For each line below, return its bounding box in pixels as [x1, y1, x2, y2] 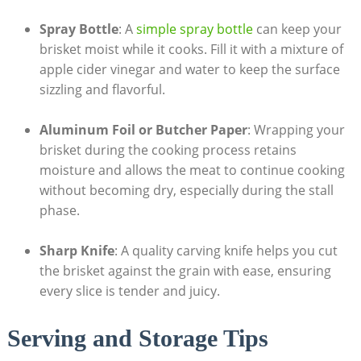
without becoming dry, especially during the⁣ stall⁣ [39, 180, 334, 199]
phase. [39, 201, 80, 219]
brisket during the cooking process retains [39, 140, 297, 159]
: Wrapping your [247, 120, 345, 139]
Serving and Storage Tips [6, 324, 268, 351]
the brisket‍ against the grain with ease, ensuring [39, 261, 331, 280]
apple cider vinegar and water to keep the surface [39, 60, 340, 78]
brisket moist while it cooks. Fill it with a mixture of [39, 39, 343, 58]
